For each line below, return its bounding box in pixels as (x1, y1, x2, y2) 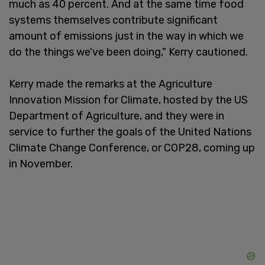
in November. (9, 157, 73, 170)
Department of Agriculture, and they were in (9, 109, 224, 122)
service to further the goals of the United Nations (9, 125, 251, 138)
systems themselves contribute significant (9, 13, 218, 27)
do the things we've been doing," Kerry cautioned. (9, 45, 248, 59)
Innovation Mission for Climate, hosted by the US (9, 93, 248, 106)
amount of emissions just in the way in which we (9, 29, 244, 43)
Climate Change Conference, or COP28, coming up (9, 141, 255, 154)
